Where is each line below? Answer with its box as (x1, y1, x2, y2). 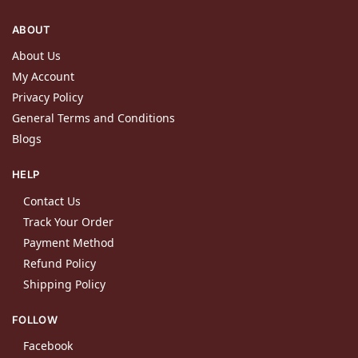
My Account (12, 69, 74, 85)
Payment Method (23, 234, 114, 250)
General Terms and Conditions (12, 110, 175, 126)
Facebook (23, 338, 73, 354)
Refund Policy (23, 255, 96, 271)
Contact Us (23, 193, 81, 209)
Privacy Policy (12, 89, 83, 105)
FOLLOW (12, 312, 58, 326)
